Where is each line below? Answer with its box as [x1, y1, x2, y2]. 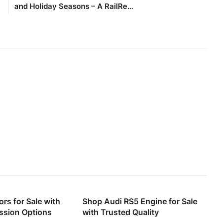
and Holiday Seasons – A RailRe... [14, 1, 134, 11]
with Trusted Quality [82, 207, 159, 218]
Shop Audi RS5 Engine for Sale [82, 196, 198, 207]
